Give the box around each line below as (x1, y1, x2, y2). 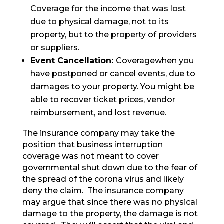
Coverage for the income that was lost (30, 4, 186, 14)
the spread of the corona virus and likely (22, 174, 184, 184)
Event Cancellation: (30, 56, 116, 66)
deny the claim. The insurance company (22, 186, 184, 196)
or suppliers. (30, 43, 79, 53)
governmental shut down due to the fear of (22, 163, 197, 173)
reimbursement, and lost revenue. (30, 108, 166, 118)
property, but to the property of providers (30, 30, 197, 40)
